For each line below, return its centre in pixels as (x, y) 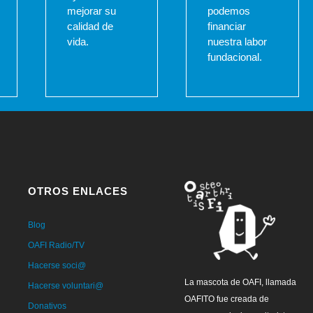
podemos (229, 11)
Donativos (47, 306)
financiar (227, 27)
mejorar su (91, 11)
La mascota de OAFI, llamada (240, 282)
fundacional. (235, 57)
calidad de (90, 27)
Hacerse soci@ (57, 266)
